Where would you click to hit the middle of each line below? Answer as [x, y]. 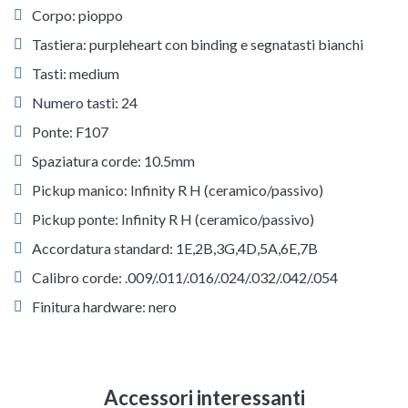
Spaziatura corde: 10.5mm [113, 161]
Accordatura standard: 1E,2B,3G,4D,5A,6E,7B [175, 249]
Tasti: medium [76, 74]
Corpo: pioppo [77, 15]
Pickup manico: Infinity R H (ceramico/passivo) [178, 190]
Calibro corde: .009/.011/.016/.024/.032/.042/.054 [185, 278]
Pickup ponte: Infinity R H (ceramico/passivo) [173, 219]
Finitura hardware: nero [104, 307]
